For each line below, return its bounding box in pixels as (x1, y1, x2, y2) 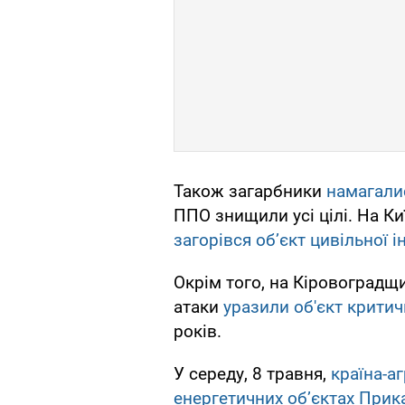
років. (174, 321, 221, 343)
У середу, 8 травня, (174, 363, 331, 385)
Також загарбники (174, 181, 326, 202)
